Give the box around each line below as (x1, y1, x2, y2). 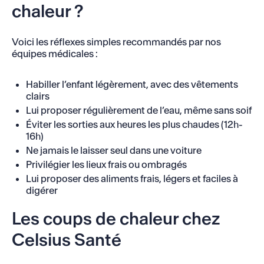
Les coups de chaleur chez (11, 207, 220, 229)
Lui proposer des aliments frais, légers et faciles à (25, 172, 238, 184)
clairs (25, 90, 49, 102)
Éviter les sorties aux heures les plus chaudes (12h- (25, 118, 243, 130)
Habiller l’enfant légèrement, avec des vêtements (25, 78, 238, 90)
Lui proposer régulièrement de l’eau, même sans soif (25, 104, 252, 116)
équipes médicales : (11, 47, 98, 60)
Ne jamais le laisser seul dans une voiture (25, 144, 202, 156)
